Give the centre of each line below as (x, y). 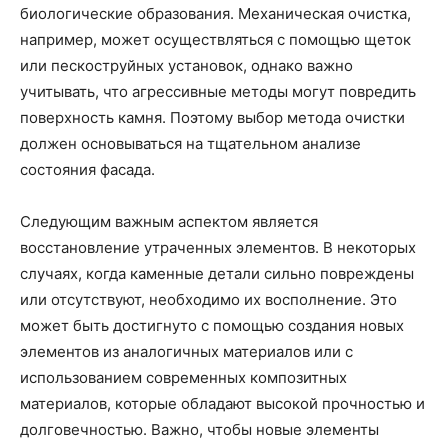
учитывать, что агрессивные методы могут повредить (218, 91)
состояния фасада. (87, 169)
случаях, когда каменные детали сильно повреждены (217, 273)
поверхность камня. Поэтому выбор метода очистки (212, 117)
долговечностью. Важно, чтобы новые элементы (199, 429)
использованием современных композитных (183, 377)
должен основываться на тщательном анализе (190, 143)
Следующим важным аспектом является (169, 221)
